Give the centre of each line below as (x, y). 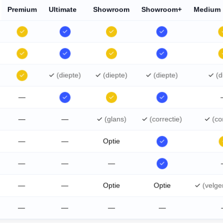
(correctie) (166, 119)
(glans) (115, 119)
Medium (207, 9)
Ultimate (62, 9)
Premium (22, 9)
